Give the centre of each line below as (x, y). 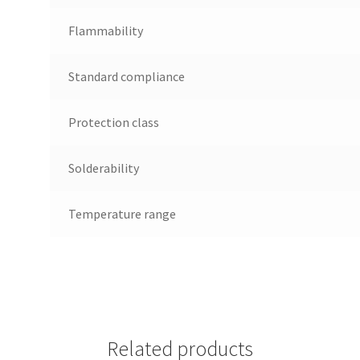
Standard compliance (126, 76)
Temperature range (122, 213)
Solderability (103, 168)
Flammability (105, 30)
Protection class (113, 122)
